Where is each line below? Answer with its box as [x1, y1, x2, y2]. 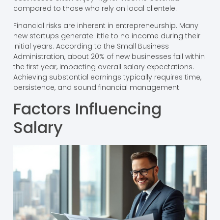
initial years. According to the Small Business [13, 41, 169, 52]
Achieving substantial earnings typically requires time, [13, 72, 201, 82]
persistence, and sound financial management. [13, 82, 181, 93]
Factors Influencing [13, 98, 162, 120]
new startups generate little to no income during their [13, 31, 200, 41]
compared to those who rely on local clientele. [13, 3, 177, 13]
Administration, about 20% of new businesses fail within [13, 52, 205, 62]
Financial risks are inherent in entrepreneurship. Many [13, 21, 198, 31]
